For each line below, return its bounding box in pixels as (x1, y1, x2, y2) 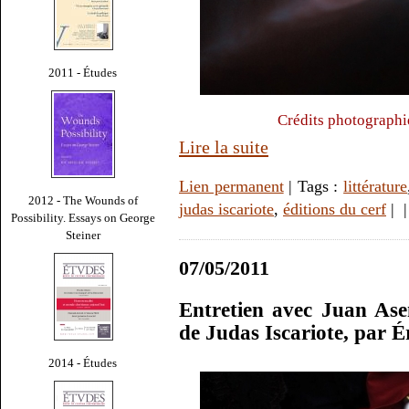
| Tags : (283, 177, 344, 196)
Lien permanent (179, 177, 284, 196)
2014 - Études (48, 355, 118, 370)
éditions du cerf (283, 200, 386, 219)
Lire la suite (179, 137, 268, 158)
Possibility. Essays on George (11, 210, 155, 225)
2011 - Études (48, 65, 118, 79)
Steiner (66, 227, 100, 242)
